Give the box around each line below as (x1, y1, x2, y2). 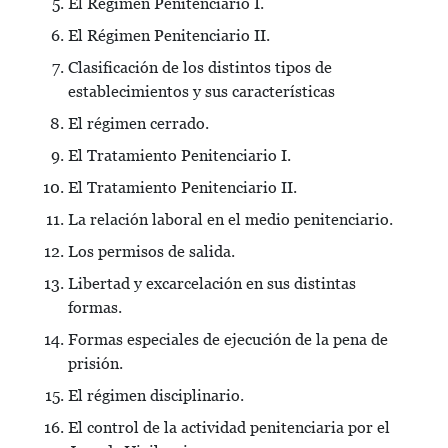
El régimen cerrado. (68, 114, 209, 133)
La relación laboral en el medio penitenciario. (68, 210, 393, 229)
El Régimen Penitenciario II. (68, 26, 270, 45)
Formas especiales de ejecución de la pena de (68, 330, 388, 349)
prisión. (68, 354, 123, 373)
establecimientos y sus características (68, 82, 335, 101)
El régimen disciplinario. (68, 386, 244, 405)
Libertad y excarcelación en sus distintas (68, 274, 356, 293)
